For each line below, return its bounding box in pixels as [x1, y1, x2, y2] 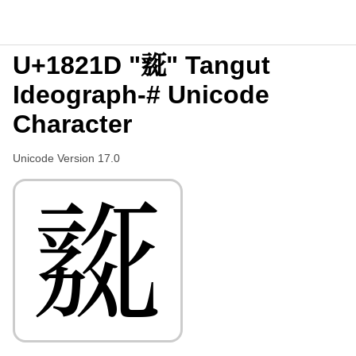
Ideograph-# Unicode [13, 80, 269, 109]
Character [13, 110, 132, 138]
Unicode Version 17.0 [13, 152, 120, 164]
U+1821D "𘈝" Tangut [13, 51, 270, 79]
